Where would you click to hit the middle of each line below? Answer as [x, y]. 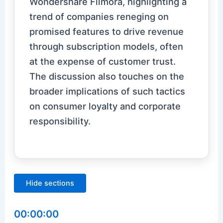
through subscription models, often [107, 47]
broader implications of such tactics [108, 91]
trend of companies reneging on [99, 17]
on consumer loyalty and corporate [105, 106]
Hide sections [50, 183]
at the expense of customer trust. [103, 61]
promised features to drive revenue [107, 32]
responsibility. [60, 121]
